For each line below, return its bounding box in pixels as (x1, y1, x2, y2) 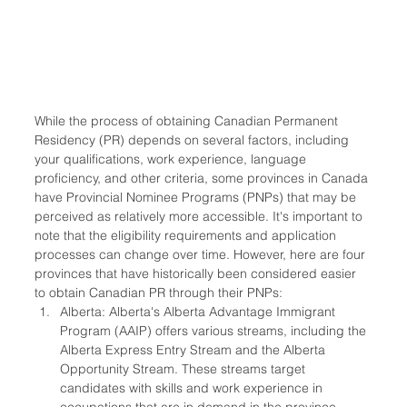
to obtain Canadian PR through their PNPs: (35, 284, 283, 302)
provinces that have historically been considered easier (35, 265, 360, 283)
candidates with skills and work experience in (60, 380, 326, 397)
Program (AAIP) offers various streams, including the (60, 323, 370, 340)
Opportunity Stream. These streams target (60, 361, 309, 378)
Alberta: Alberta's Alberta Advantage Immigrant (60, 303, 339, 321)
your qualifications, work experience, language (35, 151, 310, 168)
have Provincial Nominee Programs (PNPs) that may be (35, 189, 360, 206)
